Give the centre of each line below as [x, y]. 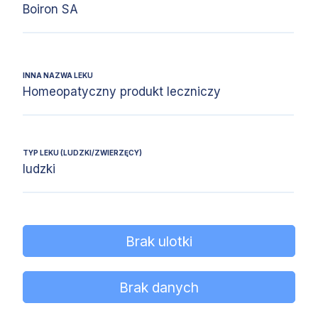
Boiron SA [50, 9]
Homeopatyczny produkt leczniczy [122, 92]
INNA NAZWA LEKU [58, 75]
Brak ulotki [159, 241]
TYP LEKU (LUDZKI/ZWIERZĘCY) [82, 153]
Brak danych [159, 287]
